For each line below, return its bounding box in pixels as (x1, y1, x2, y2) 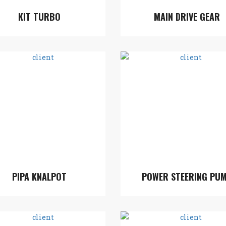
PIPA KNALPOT (12, 170, 67, 183)
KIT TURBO (18, 10, 61, 23)
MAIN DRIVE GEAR (153, 10, 220, 23)
